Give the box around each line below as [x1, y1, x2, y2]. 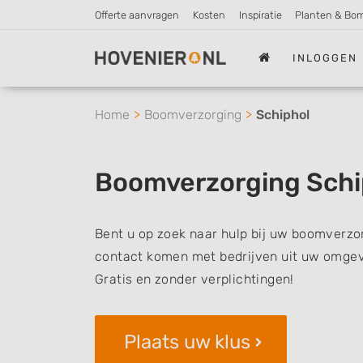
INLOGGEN [293, 51, 358, 64]
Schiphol [256, 107, 310, 122]
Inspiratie [238, 9, 282, 21]
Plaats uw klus [124, 331, 250, 353]
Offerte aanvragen [95, 9, 179, 21]
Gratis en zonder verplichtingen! [95, 271, 294, 287]
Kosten [192, 9, 225, 21]
